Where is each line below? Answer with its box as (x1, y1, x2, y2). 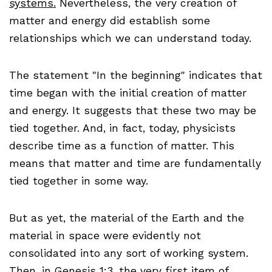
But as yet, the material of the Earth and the (9, 212, 244, 225)
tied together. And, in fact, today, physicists (9, 122, 236, 135)
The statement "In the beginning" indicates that (9, 69, 262, 82)
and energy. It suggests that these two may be (9, 104, 256, 117)
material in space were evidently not (9, 229, 201, 242)
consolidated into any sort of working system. (9, 247, 248, 260)
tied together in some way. (9, 175, 148, 188)
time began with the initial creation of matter (9, 87, 246, 100)
